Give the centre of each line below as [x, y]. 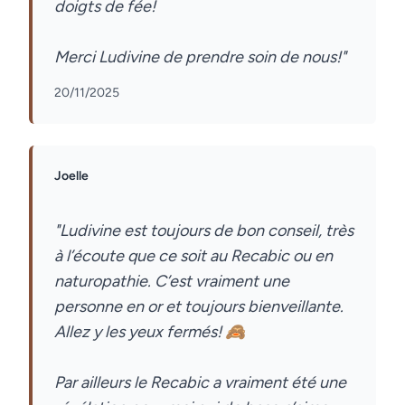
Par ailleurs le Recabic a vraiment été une [200, 382]
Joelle [71, 176]
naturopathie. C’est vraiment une [172, 281]
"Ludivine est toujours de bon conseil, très [204, 231]
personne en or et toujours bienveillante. [199, 306]
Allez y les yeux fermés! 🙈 [150, 332]
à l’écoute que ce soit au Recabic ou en [193, 256]
